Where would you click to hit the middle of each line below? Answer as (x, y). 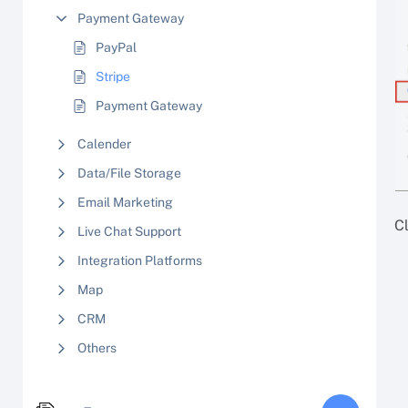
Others (97, 348)
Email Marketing (125, 202)
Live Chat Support (129, 231)
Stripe (113, 76)
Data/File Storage (129, 173)
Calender (104, 144)
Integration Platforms (140, 260)
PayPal (116, 47)
